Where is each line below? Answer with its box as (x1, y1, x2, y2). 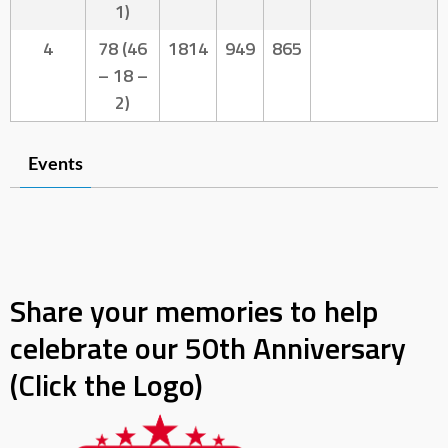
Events (28, 156, 83, 175)
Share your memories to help (10, 287, 378, 334)
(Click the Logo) (10, 361, 203, 408)
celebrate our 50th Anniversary (10, 324, 406, 371)
